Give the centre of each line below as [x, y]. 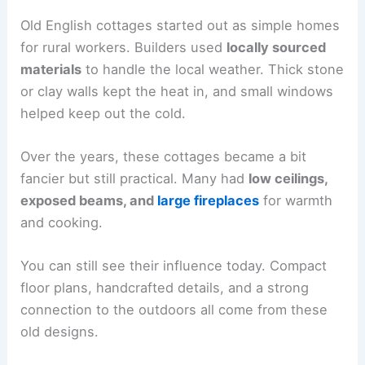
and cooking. [62, 222]
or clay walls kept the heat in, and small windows [177, 91]
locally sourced [277, 47]
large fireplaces [209, 200]
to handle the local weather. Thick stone [213, 69]
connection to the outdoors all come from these [174, 310]
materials [51, 69]
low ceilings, [288, 178]
